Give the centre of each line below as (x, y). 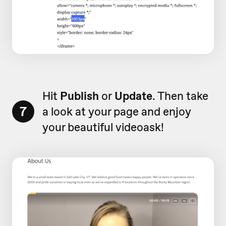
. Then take (180, 96)
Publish (79, 96)
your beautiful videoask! (103, 127)
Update (133, 96)
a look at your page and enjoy (117, 111)
